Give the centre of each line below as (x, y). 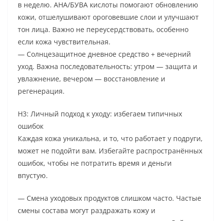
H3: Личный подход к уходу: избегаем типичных (100, 114)
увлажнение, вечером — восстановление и (92, 79)
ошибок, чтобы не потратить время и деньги (95, 163)
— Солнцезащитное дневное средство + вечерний (104, 54)
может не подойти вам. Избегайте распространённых (110, 151)
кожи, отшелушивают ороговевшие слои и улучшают (108, 17)
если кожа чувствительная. (64, 42)
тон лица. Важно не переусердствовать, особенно (103, 30)
